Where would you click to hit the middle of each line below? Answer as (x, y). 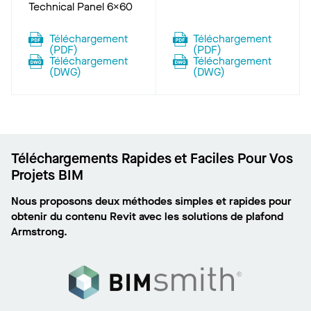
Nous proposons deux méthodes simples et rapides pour (151, 201)
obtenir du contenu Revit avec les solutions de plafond (147, 216)
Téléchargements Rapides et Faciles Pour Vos (152, 159)
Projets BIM (47, 175)
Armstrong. (39, 232)
